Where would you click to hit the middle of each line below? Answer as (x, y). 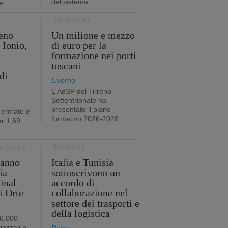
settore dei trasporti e (95, 203)
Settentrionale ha (79, 100)
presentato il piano (81, 109)
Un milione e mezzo (93, 35)
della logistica (80, 213)
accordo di (73, 183)
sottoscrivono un (85, 173)
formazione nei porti (94, 55)
